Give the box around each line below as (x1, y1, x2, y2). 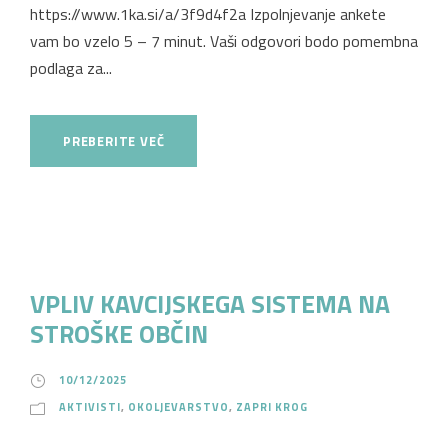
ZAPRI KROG (236, 398, 308, 415)
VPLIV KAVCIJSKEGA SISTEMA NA (30, 284, 390, 323)
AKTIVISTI (59, 398, 121, 415)
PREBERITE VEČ (63, 130, 165, 151)
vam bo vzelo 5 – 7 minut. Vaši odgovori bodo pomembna (30, 28, 418, 53)
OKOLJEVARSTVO (128, 398, 229, 415)
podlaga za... (30, 55, 112, 80)
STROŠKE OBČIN (30, 314, 208, 353)
